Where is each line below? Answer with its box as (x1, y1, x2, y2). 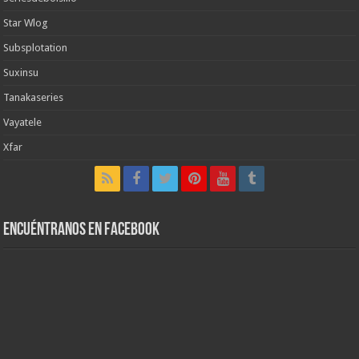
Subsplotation (3, 42, 68, 54)
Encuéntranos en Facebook (3, 221, 160, 240)
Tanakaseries (3, 91, 64, 104)
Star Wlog (3, 17, 49, 30)
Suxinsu (3, 67, 39, 79)
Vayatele (3, 116, 42, 129)
